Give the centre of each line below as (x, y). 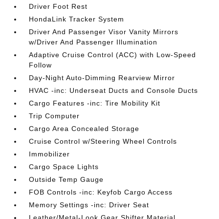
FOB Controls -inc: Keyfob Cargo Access (101, 192)
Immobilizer (50, 154)
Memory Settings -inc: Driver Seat (89, 205)
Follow (41, 65)
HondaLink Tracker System (77, 19)
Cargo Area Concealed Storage (84, 129)
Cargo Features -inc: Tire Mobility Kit (95, 103)
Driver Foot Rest (58, 7)
